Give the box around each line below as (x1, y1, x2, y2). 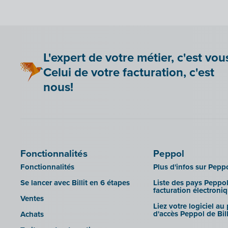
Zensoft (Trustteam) (94, 20, 161, 32)
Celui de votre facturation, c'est (43, 63, 215, 81)
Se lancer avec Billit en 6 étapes (20, 177, 130, 189)
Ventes (20, 193, 44, 205)
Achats (20, 209, 44, 220)
